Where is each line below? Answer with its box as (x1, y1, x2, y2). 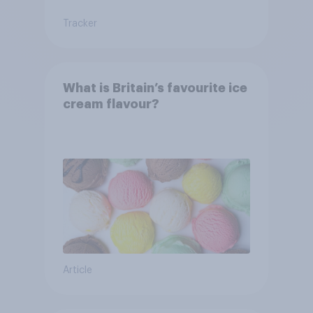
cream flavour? (62, 97, 159, 110)
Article (62, 265, 92, 275)
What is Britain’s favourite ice (62, 81, 247, 94)
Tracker (62, 18, 97, 29)
